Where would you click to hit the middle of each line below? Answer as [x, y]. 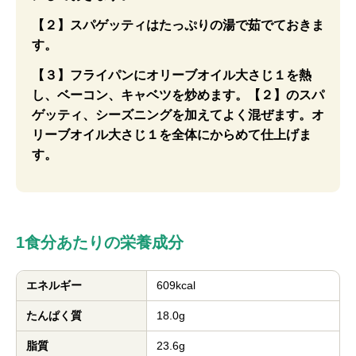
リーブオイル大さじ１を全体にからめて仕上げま [172, 135]
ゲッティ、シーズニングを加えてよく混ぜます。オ [178, 115]
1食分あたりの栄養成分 [100, 242]
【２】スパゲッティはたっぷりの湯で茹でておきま [178, 25]
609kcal [176, 285]
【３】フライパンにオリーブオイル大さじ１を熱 [172, 75]
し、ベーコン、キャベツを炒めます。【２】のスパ [178, 95]
